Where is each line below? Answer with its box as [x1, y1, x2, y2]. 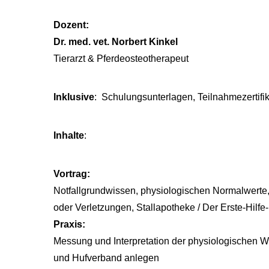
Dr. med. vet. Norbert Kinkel [53, 37, 178, 47]
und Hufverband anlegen [53, 253, 159, 263]
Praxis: [53, 219, 85, 229]
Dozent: [53, 20, 89, 30]
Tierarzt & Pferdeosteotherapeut [53, 53, 189, 64]
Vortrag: [53, 169, 90, 179]
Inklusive [53, 92, 94, 102]
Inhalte [53, 130, 84, 141]
